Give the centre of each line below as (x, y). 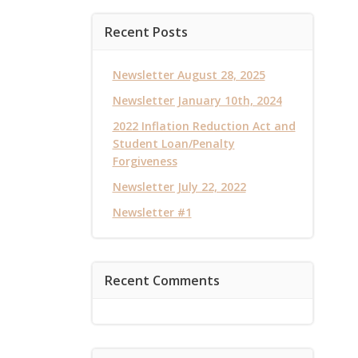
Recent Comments (162, 280)
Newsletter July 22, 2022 (179, 187)
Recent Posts (146, 32)
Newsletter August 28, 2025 (189, 75)
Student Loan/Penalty (173, 143)
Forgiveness (145, 161)
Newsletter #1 (152, 212)
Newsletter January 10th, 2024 (197, 100)
